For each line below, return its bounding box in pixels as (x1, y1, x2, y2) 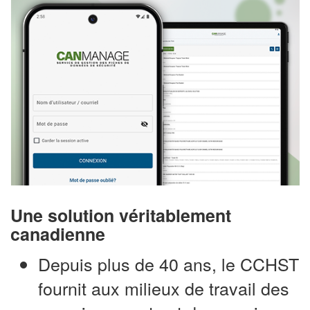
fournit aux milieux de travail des (38, 275, 289, 300)
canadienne (10, 221, 105, 247)
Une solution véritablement (10, 203, 231, 228)
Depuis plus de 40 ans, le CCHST (38, 250, 299, 276)
